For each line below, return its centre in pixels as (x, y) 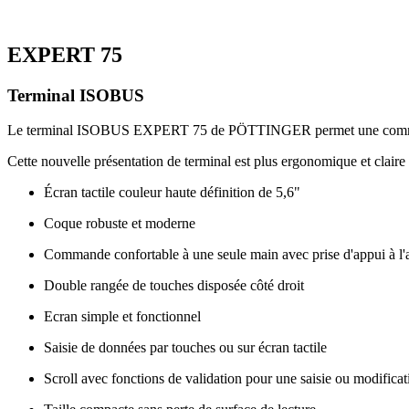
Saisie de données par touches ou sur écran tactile (185, 348)
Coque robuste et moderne (120, 224)
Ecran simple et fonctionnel (122, 317)
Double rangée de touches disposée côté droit (174, 286)
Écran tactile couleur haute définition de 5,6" (172, 193)
